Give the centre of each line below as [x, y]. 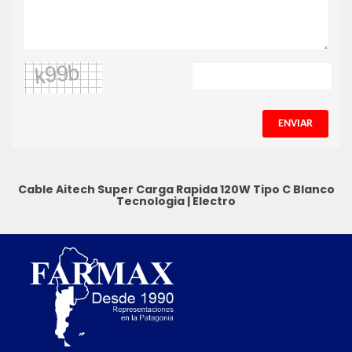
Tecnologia [150, 202]
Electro [214, 202]
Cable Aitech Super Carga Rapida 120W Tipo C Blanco [176, 190]
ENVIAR [295, 124]
